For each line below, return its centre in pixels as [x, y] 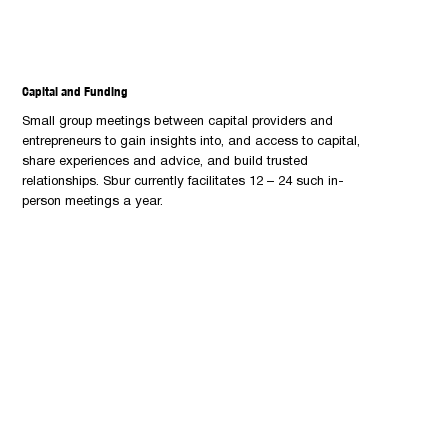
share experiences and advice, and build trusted [165, 161]
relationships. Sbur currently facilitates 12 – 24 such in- [183, 181]
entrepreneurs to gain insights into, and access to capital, [191, 141]
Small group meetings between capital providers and [178, 121]
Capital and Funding [75, 91]
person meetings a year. [93, 201]
